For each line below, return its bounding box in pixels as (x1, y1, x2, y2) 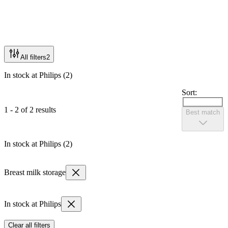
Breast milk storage (4, 168, 66, 177)
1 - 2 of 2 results (4, 105, 56, 114)
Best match (186, 108, 220, 117)
